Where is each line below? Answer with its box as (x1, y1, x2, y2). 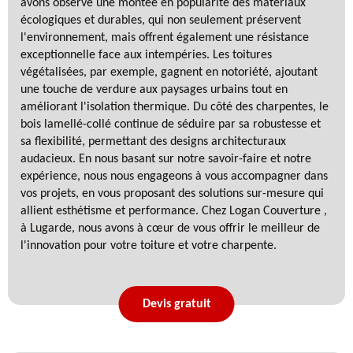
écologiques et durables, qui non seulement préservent (20, 13, 301, 27)
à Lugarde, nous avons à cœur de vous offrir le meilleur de (20, 221, 320, 235)
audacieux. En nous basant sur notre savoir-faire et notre (20, 152, 311, 165)
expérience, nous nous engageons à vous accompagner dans (20, 169, 328, 183)
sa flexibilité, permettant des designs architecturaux (20, 135, 286, 148)
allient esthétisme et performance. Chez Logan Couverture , (20, 204, 327, 217)
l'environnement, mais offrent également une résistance (20, 31, 309, 44)
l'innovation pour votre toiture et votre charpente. (20, 239, 277, 252)
